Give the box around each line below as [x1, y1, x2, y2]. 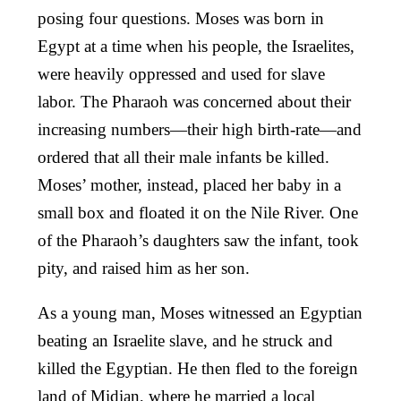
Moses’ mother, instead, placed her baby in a [38, 175, 341, 194]
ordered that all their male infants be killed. [38, 147, 329, 166]
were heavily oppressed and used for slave [38, 64, 325, 83]
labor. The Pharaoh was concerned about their [38, 91, 351, 111]
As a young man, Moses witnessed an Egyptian [38, 303, 363, 322]
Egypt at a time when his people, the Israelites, [38, 36, 354, 55]
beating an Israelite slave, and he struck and [38, 330, 333, 350]
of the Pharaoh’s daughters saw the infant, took [38, 230, 359, 250]
